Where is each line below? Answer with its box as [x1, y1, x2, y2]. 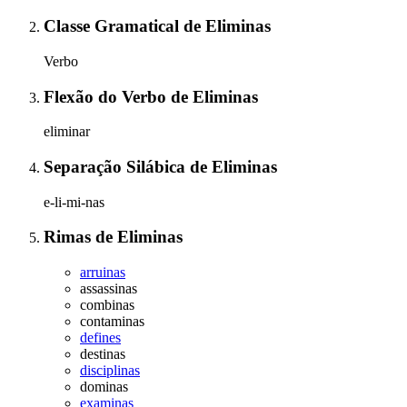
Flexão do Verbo [44, 86, 171, 106]
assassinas [80, 281, 137, 297]
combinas [80, 297, 134, 313]
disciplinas [80, 362, 140, 379]
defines [80, 330, 121, 346]
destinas [80, 346, 125, 362]
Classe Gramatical [44, 16, 184, 36]
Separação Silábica [44, 157, 190, 176]
